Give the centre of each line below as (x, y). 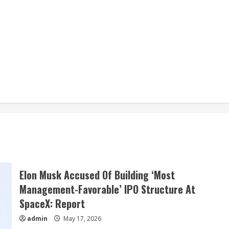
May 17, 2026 (81, 219)
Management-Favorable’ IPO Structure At (107, 189)
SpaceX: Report (52, 203)
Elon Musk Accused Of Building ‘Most (97, 175)
